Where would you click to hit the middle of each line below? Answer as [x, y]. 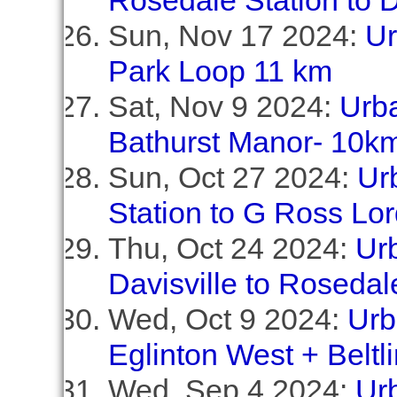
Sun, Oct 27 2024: [232, 177]
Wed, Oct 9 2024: [227, 319]
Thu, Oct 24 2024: [231, 248]
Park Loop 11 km [220, 71]
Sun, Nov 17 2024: [236, 35]
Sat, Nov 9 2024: [223, 106]
